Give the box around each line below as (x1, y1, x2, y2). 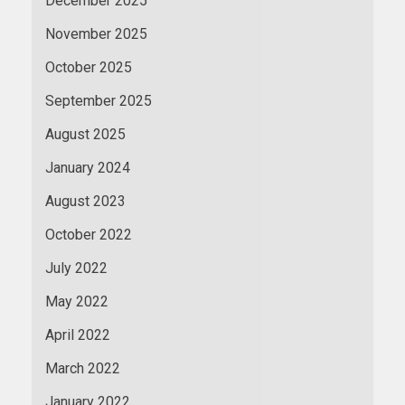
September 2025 (45, 91, 152, 109)
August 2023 (45, 192, 126, 210)
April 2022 (45, 325, 110, 344)
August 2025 (45, 125, 126, 143)
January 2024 (45, 158, 130, 176)
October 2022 (45, 225, 132, 243)
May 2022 (45, 292, 108, 310)
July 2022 (45, 259, 108, 277)
